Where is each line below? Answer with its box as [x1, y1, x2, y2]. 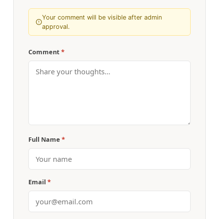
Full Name [28, 135, 62, 144]
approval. [42, 23, 70, 31]
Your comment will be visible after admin [42, 14, 162, 22]
